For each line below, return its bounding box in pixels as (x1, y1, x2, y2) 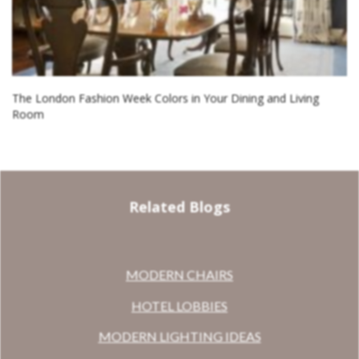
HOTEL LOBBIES (131, 297, 228, 313)
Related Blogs (129, 197, 230, 217)
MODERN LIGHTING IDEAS (98, 329, 261, 345)
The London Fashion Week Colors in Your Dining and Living (12, 91, 319, 107)
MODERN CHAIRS (126, 267, 233, 283)
